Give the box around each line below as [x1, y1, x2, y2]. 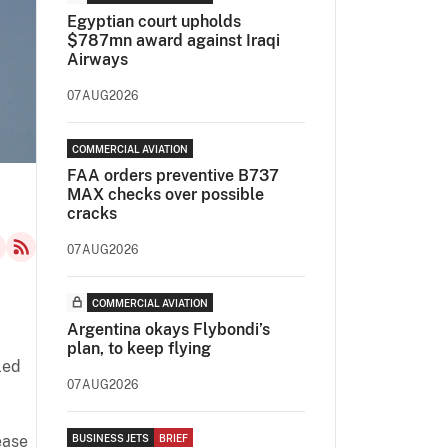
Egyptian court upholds [67, 12, 241, 31]
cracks [67, 204, 117, 223]
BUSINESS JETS [72, 432, 149, 444]
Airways [67, 50, 128, 69]
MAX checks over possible [67, 185, 264, 204]
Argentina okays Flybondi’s [67, 320, 270, 339]
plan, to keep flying [67, 339, 211, 358]
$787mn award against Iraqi [67, 31, 280, 50]
